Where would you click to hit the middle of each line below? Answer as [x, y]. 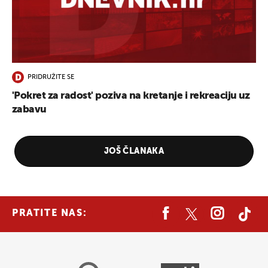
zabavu [29, 109]
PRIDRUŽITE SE [51, 77]
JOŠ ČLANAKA [134, 151]
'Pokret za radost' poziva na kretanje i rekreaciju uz [131, 96]
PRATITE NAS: [50, 214]
